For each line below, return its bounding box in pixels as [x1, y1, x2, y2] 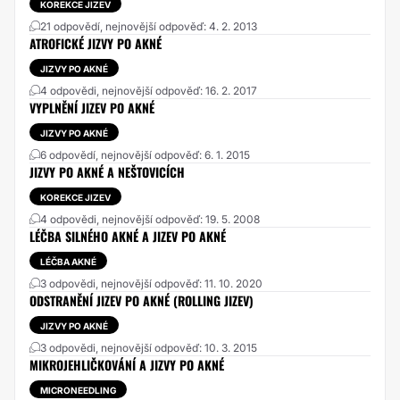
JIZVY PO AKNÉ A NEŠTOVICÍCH [29, 162, 185, 181]
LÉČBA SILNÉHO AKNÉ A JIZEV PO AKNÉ [29, 227, 226, 246]
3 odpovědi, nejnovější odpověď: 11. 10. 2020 [40, 277, 262, 290]
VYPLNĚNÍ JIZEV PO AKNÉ [29, 98, 154, 117]
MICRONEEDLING [40, 385, 116, 396]
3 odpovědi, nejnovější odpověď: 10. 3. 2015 [40, 341, 257, 354]
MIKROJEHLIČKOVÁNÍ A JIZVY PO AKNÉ [29, 355, 224, 374]
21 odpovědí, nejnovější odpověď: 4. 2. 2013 [40, 20, 257, 33]
